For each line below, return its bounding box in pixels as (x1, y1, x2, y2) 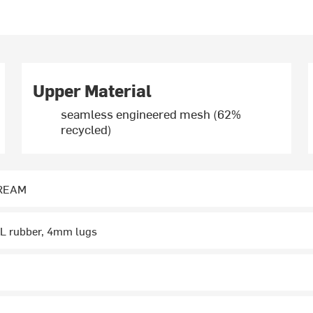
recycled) (61, 120, 112, 138)
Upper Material (33, 79, 152, 102)
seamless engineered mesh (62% (61, 105, 242, 123)
